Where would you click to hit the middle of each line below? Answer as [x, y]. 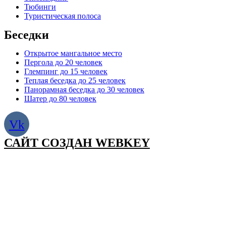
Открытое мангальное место [73, 53]
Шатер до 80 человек [60, 99]
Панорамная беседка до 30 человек [84, 90]
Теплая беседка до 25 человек [75, 80]
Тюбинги [40, 7]
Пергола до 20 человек [63, 62]
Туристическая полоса [63, 16]
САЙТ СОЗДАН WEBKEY [77, 143]
